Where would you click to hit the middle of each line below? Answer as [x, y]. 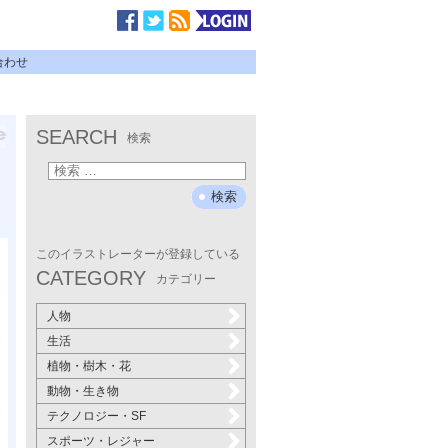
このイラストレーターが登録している [138, 254]
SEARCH [76, 137]
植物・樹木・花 [89, 366]
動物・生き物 [83, 391]
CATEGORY [91, 278]
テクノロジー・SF [96, 416]
